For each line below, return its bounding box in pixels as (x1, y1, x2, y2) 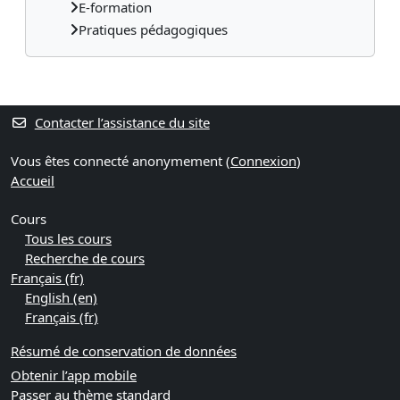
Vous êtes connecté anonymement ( (11, 152, 230, 170)
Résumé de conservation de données (11, 342, 237, 360)
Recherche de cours (25, 249, 145, 267)
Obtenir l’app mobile (11, 366, 137, 384)
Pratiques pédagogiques (79, 20, 228, 38)
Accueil (11, 171, 54, 189)
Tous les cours (25, 229, 112, 247)
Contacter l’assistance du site (34, 113, 210, 131)
